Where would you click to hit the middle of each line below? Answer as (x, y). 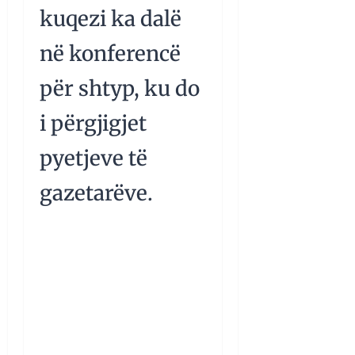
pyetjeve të (94, 158)
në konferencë (110, 54)
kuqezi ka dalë (111, 19)
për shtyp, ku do (120, 89)
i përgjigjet (93, 124)
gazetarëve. (96, 193)
